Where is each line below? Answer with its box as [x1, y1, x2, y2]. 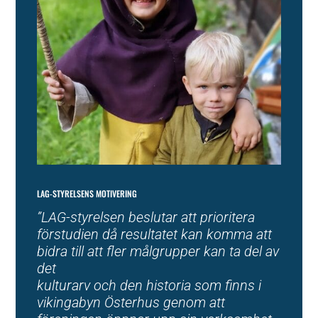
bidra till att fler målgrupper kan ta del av [37, 243, 280, 261]
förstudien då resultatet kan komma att [37, 226, 273, 243]
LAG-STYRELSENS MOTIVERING [37, 187, 138, 200]
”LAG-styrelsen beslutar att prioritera [37, 209, 256, 226]
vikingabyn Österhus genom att [37, 294, 226, 312]
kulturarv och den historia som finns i [37, 277, 262, 295]
